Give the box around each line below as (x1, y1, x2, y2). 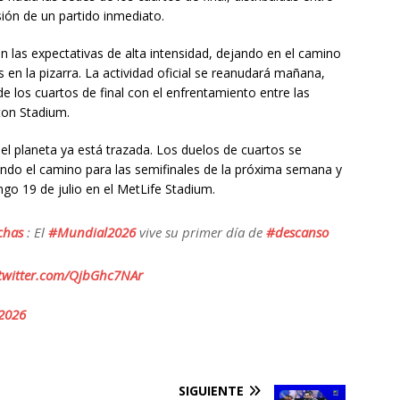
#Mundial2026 (48, 222, 137, 241)
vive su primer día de (136, 222, 267, 241)
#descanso (266, 222, 329, 241)
